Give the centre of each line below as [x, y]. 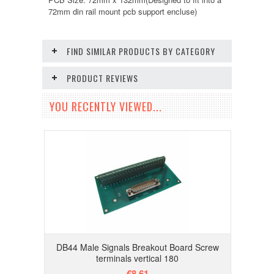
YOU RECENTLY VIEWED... [106, 106]
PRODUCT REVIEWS [102, 78]
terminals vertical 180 [138, 258]
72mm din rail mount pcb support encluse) [123, 11]
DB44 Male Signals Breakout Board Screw [137, 247]
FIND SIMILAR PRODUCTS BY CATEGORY [141, 51]
